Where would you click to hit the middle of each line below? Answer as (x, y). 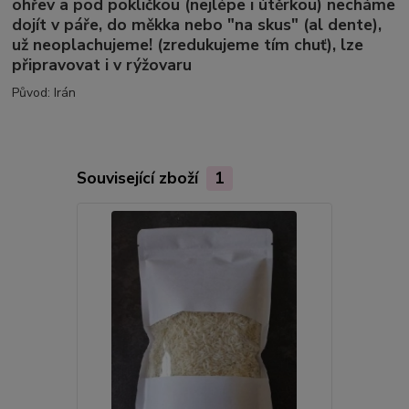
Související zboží (139, 178)
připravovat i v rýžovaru (102, 65)
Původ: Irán (44, 93)
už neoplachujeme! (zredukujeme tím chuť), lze (188, 45)
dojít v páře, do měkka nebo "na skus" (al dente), (197, 25)
